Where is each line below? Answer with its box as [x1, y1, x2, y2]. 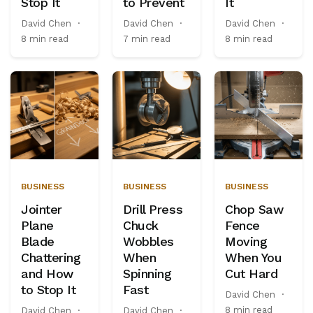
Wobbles [123, 234, 174, 249]
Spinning [123, 266, 172, 281]
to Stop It [21, 282, 76, 297]
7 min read [123, 34, 170, 44]
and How [21, 266, 73, 281]
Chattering [21, 250, 81, 265]
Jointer [21, 202, 62, 217]
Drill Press [123, 202, 183, 217]
